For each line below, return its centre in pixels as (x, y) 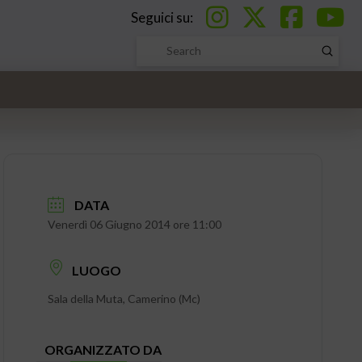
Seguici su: (163, 17)
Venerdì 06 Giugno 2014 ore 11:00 (134, 225)
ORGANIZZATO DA (103, 349)
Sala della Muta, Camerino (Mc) (124, 298)
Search (153, 59)
